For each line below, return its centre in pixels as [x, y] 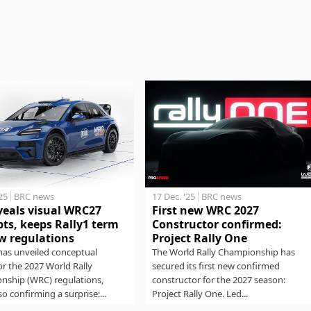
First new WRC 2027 [205, 211]
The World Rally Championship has [223, 252]
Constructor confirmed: [217, 225]
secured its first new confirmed [216, 266]
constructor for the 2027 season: [218, 280]
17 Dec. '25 [173, 197]
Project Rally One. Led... [200, 294]
